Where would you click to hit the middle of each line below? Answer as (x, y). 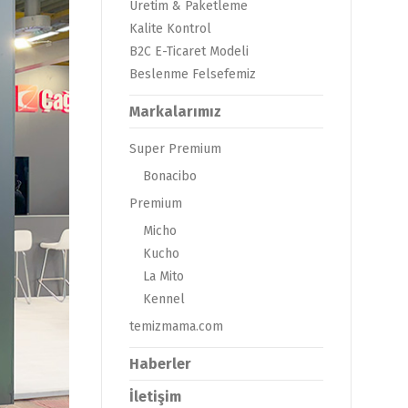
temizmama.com (176, 326)
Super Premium (175, 149)
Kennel (164, 299)
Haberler (160, 364)
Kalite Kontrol (170, 29)
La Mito (163, 276)
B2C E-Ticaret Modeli (189, 51)
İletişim (155, 397)
